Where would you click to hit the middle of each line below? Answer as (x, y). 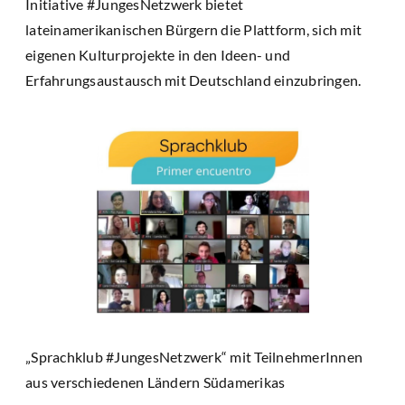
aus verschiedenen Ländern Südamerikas (155, 381)
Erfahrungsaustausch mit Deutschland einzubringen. (193, 80)
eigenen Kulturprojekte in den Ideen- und (158, 54)
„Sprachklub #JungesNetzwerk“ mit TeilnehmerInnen (194, 356)
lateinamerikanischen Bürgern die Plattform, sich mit (193, 29)
